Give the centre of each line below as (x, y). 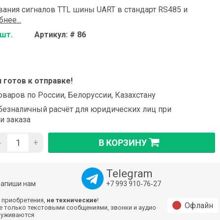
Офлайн (199, 206)
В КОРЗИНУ (123, 143)
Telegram (129, 174)
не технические (72, 200)
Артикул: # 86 (60, 35)
